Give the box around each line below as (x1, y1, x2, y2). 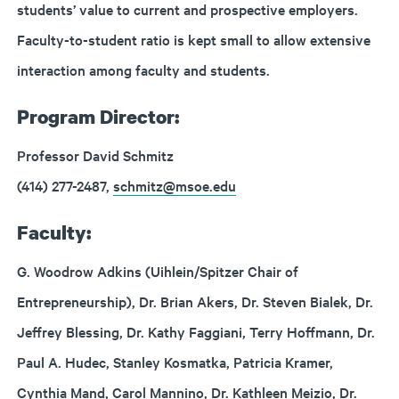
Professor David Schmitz (17, 145, 174, 165)
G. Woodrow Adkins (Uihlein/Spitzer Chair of (17, 261, 298, 281)
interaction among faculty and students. (17, 60, 270, 79)
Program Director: (17, 103, 180, 129)
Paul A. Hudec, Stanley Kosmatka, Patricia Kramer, (17, 352, 333, 371)
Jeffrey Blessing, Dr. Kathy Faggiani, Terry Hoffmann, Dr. (17, 322, 375, 341)
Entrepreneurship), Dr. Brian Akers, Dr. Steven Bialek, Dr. (17, 291, 373, 311)
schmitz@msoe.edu (113, 175, 236, 195)
